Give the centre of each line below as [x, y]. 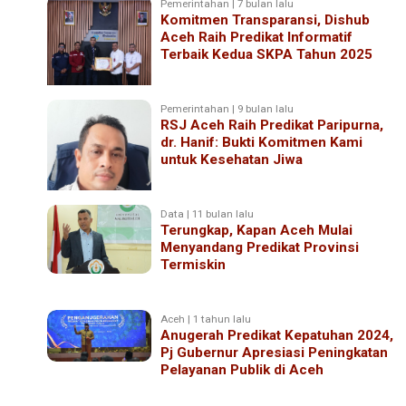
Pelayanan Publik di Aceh [242, 369]
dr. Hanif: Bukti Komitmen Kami [262, 142]
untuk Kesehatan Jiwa [232, 159]
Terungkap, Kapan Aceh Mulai [257, 230]
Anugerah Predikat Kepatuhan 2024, [277, 335]
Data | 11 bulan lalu [208, 213]
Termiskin [193, 264]
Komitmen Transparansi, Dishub [266, 19]
